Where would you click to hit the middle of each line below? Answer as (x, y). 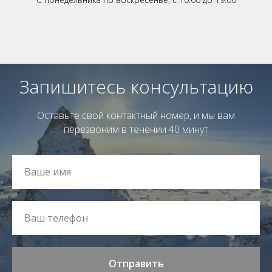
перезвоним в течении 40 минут (136, 129)
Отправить (136, 264)
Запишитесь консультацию (136, 86)
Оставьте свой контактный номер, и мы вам (136, 115)
